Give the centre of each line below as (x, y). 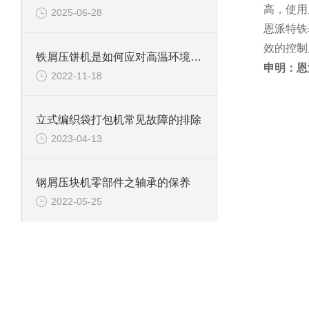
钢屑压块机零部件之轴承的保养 (113, 183)
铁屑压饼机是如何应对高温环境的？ (196, 57)
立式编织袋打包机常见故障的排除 (119, 119)
